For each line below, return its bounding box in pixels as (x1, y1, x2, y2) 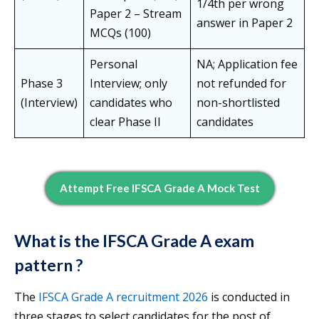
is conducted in (208, 289, 290, 305)
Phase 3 (21, 75, 63, 92)
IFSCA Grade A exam (103, 231, 254, 251)
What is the (14, 231, 100, 251)
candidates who (90, 95, 172, 111)
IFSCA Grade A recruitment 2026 (38, 289, 208, 305)
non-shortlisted (197, 95, 280, 111)
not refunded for (197, 75, 286, 92)
